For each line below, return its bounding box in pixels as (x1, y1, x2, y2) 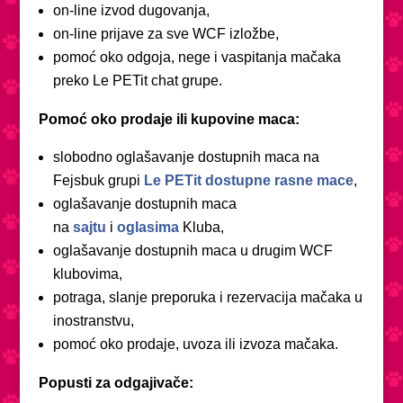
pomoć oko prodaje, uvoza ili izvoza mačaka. (52, 336, 338, 352)
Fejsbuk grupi (52, 172, 140, 188)
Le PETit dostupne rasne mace (143, 172, 354, 188)
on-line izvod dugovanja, (52, 2, 210, 18)
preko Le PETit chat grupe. (52, 72, 222, 88)
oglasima (116, 219, 179, 235)
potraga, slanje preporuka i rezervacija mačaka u (52, 289, 363, 305)
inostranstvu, (52, 312, 134, 328)
